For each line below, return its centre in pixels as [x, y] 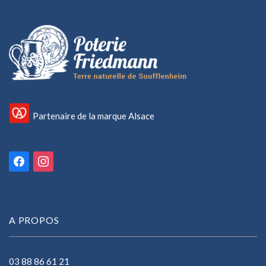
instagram [53, 157]
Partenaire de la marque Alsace [94, 115]
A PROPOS [34, 220]
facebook [27, 157]
